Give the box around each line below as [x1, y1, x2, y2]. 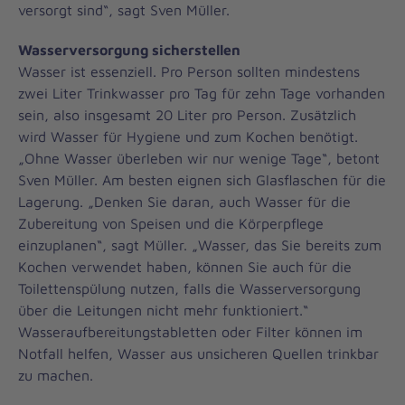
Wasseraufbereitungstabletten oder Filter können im [18, 323, 363, 340]
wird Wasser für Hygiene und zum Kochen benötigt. [18, 127, 358, 145]
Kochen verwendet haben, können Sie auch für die [18, 258, 352, 275]
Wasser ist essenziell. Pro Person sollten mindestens [18, 62, 360, 80]
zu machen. [18, 366, 93, 383]
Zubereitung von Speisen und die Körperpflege [18, 214, 324, 231]
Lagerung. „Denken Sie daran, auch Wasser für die [18, 193, 351, 210]
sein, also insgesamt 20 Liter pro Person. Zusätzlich [18, 106, 356, 123]
